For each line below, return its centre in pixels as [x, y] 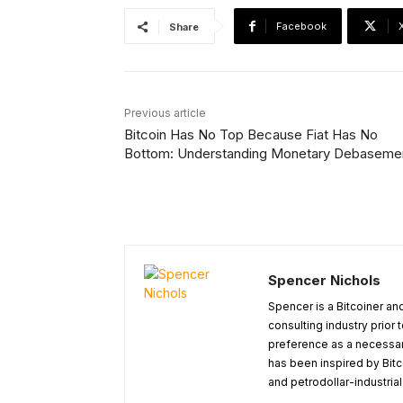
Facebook [301, 27]
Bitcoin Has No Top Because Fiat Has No [251, 135]
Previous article [165, 113]
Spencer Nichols [324, 281]
